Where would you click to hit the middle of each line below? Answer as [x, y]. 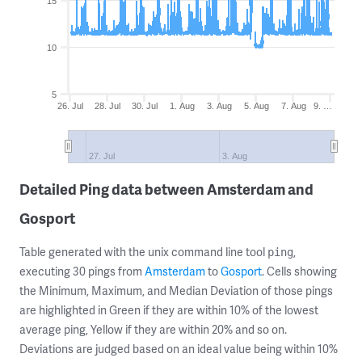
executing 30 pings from [82, 271]
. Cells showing [299, 271]
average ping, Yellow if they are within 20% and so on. [153, 329]
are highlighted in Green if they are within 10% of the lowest [169, 310]
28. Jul [108, 106]
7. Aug [293, 106]
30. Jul [145, 106]
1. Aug [182, 106]
